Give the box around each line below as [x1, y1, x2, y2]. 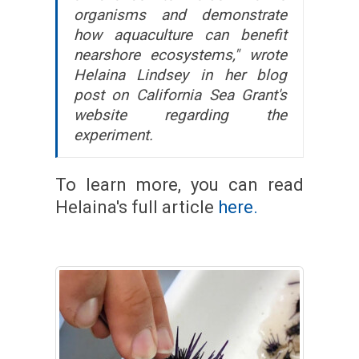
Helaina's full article [54, 197, 218, 218]
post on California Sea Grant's [73, 86, 288, 105]
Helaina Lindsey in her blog [73, 66, 288, 85]
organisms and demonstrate [73, 6, 288, 25]
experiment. [73, 126, 153, 145]
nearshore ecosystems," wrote [73, 46, 288, 65]
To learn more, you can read [54, 175, 305, 196]
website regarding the [73, 106, 288, 125]
